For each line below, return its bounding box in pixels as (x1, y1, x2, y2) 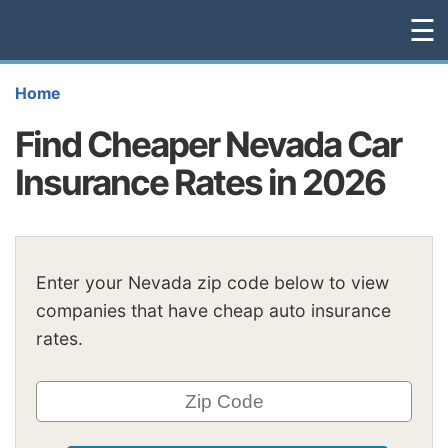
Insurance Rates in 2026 (15, 160, 385, 203)
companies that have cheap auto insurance (36, 300, 391, 322)
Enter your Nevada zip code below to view (36, 272, 389, 294)
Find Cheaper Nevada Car (15, 122, 401, 165)
